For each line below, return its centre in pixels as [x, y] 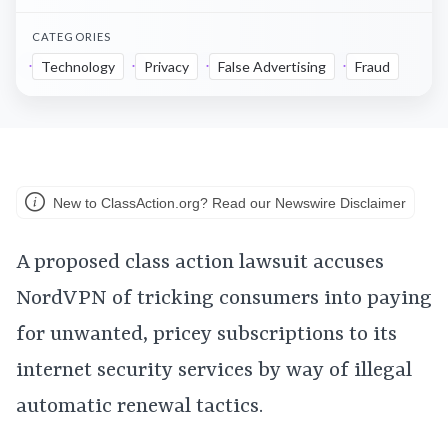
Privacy [166, 66]
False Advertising [272, 66]
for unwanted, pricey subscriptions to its [206, 335]
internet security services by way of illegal [214, 371]
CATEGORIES [72, 36]
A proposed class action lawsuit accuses [200, 263]
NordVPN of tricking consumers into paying [224, 299]
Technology [78, 66]
